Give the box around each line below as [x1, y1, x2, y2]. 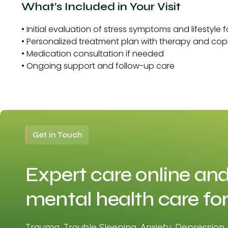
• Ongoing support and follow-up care [21, 60, 175, 72]
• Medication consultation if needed [21, 47, 164, 60]
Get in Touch [33, 130, 82, 140]
